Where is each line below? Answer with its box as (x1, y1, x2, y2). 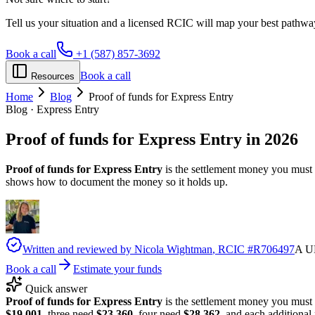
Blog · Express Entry (6, 103, 99, 115)
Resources (31, 71, 75, 82)
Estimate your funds (73, 262, 162, 275)
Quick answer (25, 282, 87, 295)
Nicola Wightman (134, 243, 212, 255)
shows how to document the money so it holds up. (6, 175, 228, 188)
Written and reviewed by (22, 243, 134, 255)
